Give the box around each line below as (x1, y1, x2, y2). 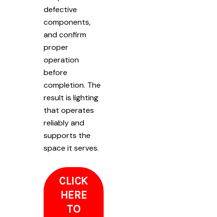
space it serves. (44, 142, 99, 153)
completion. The (44, 79, 101, 90)
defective (44, 4, 77, 15)
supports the (44, 130, 91, 140)
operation (44, 54, 79, 65)
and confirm (44, 29, 86, 40)
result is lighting (44, 92, 98, 103)
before (44, 67, 67, 77)
